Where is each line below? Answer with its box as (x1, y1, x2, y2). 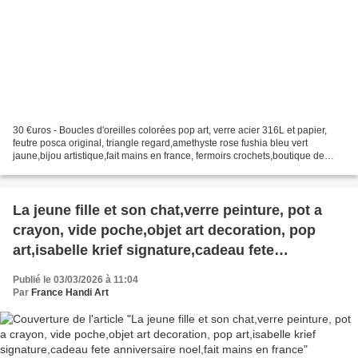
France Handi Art (31, 286, 109, 298)
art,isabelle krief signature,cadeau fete (13, 241, 274, 258)
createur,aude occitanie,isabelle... (13, 162, 158, 174)
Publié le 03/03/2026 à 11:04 (13, 273, 138, 285)
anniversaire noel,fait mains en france (13, 261, 270, 278)
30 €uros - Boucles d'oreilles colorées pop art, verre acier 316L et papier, (13, 124, 327, 136)
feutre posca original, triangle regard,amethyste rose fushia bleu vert (13, 137, 308, 149)
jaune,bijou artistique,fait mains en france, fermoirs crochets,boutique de (13, 149, 324, 161)
